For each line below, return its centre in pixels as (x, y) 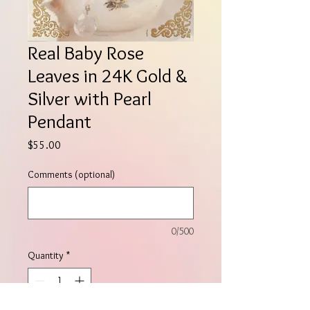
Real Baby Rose (86, 52)
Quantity (46, 255)
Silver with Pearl (90, 98)
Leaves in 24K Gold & (108, 75)
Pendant (60, 121)
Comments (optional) (71, 174)
